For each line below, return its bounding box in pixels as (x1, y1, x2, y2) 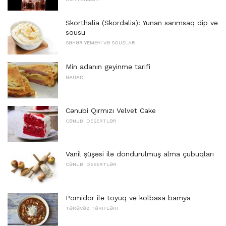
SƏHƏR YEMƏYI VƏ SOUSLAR (66, 40, 135, 46)
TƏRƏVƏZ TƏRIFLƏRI (66, 205, 118, 211)
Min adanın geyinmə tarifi (66, 63, 150, 71)
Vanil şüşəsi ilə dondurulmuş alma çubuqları (66, 150, 214, 158)
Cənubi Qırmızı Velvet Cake (66, 106, 156, 115)
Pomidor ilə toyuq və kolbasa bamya (66, 194, 191, 202)
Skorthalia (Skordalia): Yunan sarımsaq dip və (66, 19, 218, 27)
